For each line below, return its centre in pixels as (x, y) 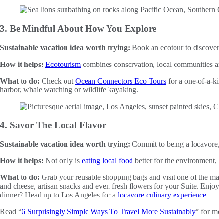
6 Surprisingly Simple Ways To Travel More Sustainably (109, 212)
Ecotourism (63, 64)
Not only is (64, 161)
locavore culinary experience (162, 195)
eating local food (107, 161)
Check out (58, 81)
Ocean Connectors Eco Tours (121, 81)
